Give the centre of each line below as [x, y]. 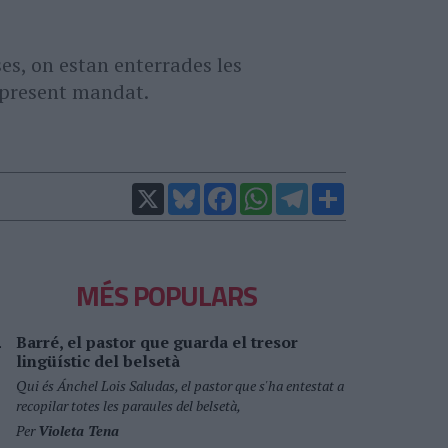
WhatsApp [303, 190]
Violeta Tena [78, 430]
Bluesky [224, 190]
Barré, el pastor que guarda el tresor [157, 342]
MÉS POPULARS [166, 295]
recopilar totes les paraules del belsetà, [128, 405]
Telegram [335, 190]
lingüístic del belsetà [98, 361]
